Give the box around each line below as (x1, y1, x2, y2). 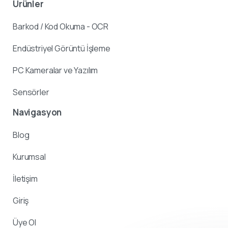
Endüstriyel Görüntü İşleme (13, 43, 110, 54)
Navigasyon (13, 106, 62, 119)
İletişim (13, 173, 38, 185)
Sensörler (13, 87, 49, 98)
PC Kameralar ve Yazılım (13, 65, 98, 76)
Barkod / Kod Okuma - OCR (13, 21, 109, 33)
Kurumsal (13, 151, 46, 163)
